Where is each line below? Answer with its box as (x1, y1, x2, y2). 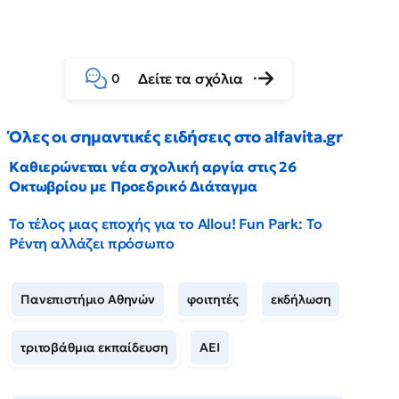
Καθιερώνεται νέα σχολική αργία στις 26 (9, 157, 297, 175)
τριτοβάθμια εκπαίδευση (20, 338, 168, 355)
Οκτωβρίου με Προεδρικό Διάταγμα (9, 176, 258, 195)
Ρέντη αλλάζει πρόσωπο (9, 233, 175, 252)
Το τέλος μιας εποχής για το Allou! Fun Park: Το (9, 214, 322, 232)
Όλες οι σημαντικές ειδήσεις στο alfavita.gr (9, 126, 344, 147)
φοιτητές (186, 290, 239, 307)
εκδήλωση (270, 290, 331, 307)
